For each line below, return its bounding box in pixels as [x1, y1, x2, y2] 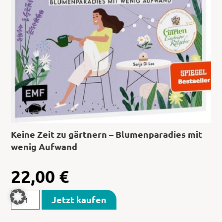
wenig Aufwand [11, 140, 78, 152]
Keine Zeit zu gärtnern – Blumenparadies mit [11, 128, 203, 140]
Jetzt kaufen [52, 193, 107, 205]
